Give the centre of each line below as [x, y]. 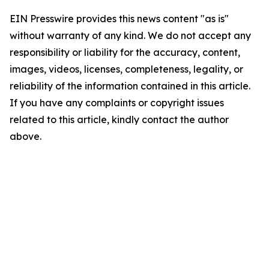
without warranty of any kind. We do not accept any [130, 36]
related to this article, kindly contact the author [119, 120]
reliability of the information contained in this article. [130, 86]
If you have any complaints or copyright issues [117, 103]
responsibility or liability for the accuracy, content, [125, 53]
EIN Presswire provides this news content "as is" [119, 19]
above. [26, 137]
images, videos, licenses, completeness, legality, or [126, 69]
